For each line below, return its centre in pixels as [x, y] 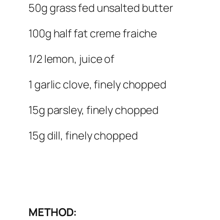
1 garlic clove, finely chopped [97, 85]
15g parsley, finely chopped [94, 110]
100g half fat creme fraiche [93, 34]
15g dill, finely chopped [83, 136]
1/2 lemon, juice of [72, 59]
